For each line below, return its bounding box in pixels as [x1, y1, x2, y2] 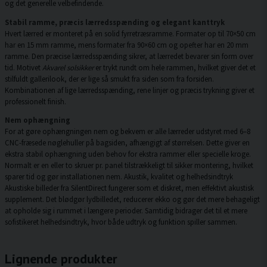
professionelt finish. [5, 96, 66, 106]
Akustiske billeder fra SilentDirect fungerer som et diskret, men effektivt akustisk [5, 183, 254, 193]
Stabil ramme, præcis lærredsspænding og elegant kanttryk [5, 17, 225, 27]
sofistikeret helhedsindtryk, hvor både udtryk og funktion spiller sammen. [5, 217, 237, 227]
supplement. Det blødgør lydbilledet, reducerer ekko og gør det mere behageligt [5, 194, 260, 204]
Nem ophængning [5, 115, 70, 125]
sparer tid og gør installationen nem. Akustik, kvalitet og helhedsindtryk [5, 172, 233, 182]
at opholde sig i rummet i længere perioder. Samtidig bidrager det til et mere [5, 206, 247, 216]
